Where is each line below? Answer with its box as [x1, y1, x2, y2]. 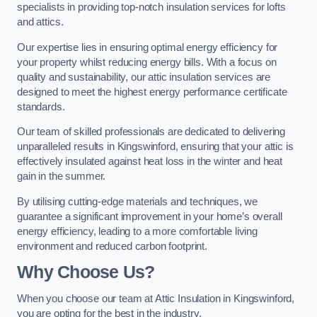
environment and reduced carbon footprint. [17, 240, 208, 252]
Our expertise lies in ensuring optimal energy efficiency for [17, 41, 278, 53]
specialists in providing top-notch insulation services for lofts [17, 1, 286, 13]
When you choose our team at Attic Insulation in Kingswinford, [17, 292, 295, 304]
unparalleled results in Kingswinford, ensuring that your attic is [17, 141, 294, 153]
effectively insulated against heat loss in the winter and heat [17, 156, 282, 168]
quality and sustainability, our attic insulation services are [17, 71, 271, 83]
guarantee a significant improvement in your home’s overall [17, 210, 282, 222]
